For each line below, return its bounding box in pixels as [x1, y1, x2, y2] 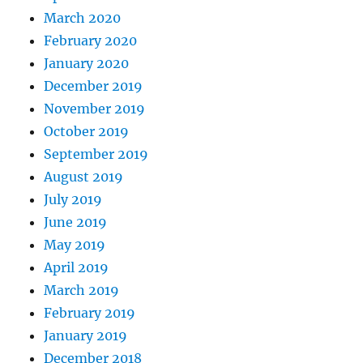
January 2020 [44, 55, 130, 72]
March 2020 [44, 10, 122, 27]
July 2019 [44, 191, 103, 208]
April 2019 [44, 259, 109, 276]
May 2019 [44, 237, 106, 254]
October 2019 [44, 123, 130, 140]
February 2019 [44, 305, 136, 322]
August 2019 [44, 169, 124, 186]
